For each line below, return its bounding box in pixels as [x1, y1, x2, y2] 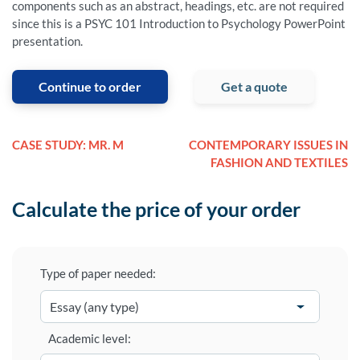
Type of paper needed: [40, 266, 156, 281]
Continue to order [39, 79, 141, 95]
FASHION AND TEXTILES [211, 155, 348, 170]
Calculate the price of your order [12, 197, 301, 222]
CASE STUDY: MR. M [12, 137, 124, 153]
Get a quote [221, 79, 288, 95]
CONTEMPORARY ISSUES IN [189, 137, 348, 153]
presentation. [12, 34, 83, 49]
